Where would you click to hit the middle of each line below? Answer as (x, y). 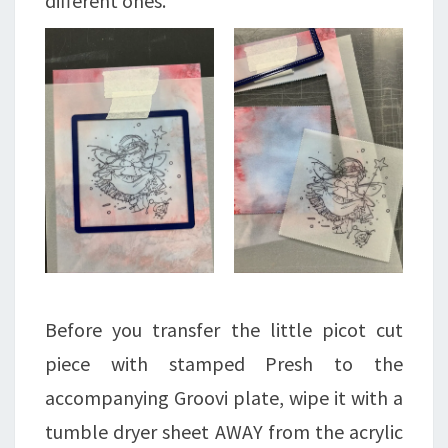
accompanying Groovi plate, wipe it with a (224, 398)
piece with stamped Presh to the (224, 364)
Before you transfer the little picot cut (224, 330)
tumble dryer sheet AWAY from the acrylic (224, 432)
